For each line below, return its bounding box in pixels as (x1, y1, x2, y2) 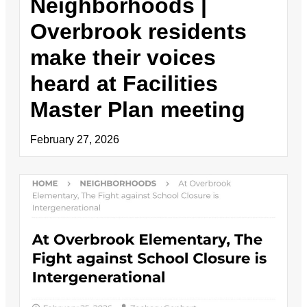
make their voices (30, 45, 216, 70)
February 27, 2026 (30, 134, 119, 145)
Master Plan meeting (30, 97, 245, 122)
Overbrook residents (30, 19, 247, 44)
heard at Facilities (30, 71, 218, 96)
